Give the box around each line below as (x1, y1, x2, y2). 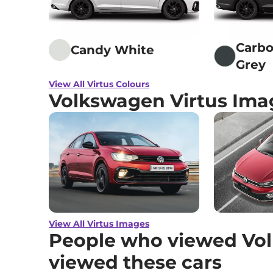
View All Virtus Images (49, 218, 149, 229)
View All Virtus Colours (49, 78, 149, 90)
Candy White (71, 42, 154, 57)
